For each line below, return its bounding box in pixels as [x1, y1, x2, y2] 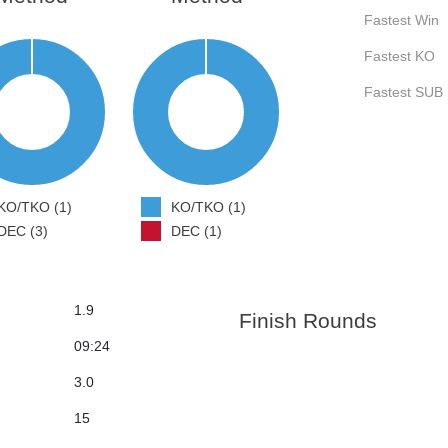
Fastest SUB [364, 84, 443, 101]
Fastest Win [364, 12, 439, 29]
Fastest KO [364, 48, 435, 65]
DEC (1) [171, 223, 223, 240]
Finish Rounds [239, 309, 378, 333]
